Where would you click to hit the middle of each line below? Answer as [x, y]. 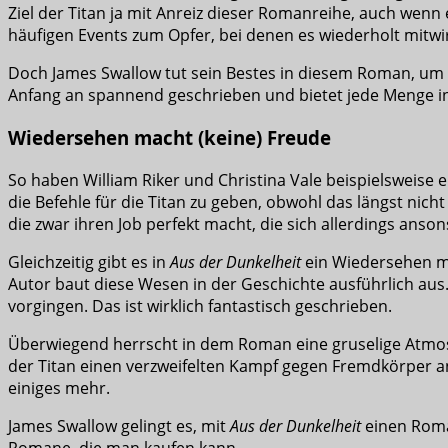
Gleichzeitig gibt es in [89, 261]
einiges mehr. [59, 387]
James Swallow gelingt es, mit [119, 425]
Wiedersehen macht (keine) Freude [169, 137]
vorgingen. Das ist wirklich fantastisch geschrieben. [200, 305]
